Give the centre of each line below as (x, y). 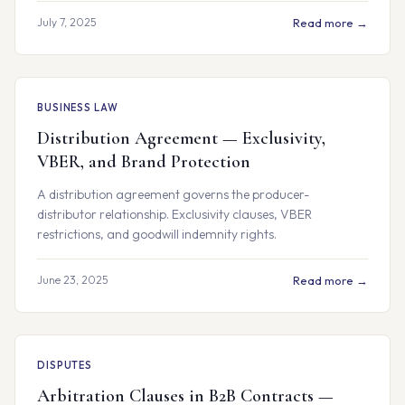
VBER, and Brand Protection (144, 162)
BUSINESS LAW (78, 108)
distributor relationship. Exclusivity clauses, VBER (174, 214)
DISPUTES (65, 365)
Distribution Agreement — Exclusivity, (181, 138)
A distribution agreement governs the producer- (173, 194)
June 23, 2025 (73, 280)
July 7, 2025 (67, 22)
